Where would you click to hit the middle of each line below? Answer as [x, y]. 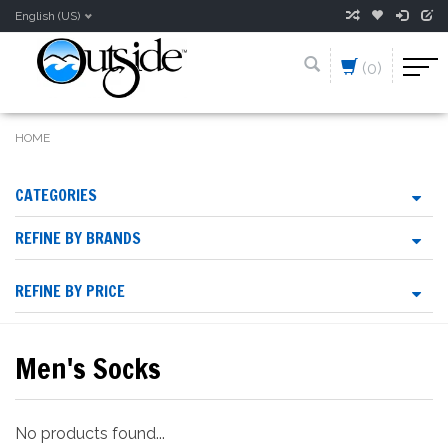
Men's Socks [88, 368]
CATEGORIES [56, 195]
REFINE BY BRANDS [78, 238]
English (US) [47, 16]
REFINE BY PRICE [70, 291]
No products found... [90, 433]
